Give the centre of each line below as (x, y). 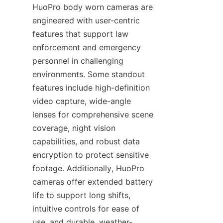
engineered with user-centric (86, 20)
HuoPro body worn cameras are (93, 7)
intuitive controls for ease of (86, 209)
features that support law (80, 34)
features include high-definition (91, 88)
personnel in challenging (78, 61)
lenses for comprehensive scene (93, 114)
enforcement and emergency (87, 47)
